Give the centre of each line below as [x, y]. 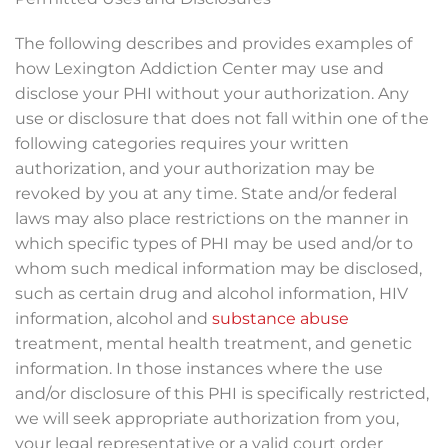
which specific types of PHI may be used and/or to [214, 243]
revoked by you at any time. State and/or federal [206, 193]
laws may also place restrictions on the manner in [212, 218]
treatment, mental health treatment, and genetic [213, 343]
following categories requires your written [182, 143]
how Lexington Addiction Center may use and [199, 68]
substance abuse [280, 318]
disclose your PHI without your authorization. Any [212, 93]
